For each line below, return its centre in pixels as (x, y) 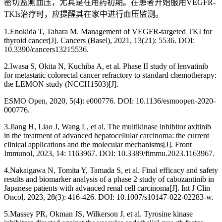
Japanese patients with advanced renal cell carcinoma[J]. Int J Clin (107, 188)
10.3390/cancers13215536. (46, 50)
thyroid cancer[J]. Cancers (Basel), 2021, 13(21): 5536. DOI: (99, 41)
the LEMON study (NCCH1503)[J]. (61, 84)
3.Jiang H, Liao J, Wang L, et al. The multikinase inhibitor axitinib (108, 127)
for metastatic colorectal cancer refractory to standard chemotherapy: (110, 75)
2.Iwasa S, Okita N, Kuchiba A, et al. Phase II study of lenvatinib (106, 66)
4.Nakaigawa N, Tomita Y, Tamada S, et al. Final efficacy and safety (111, 170)
